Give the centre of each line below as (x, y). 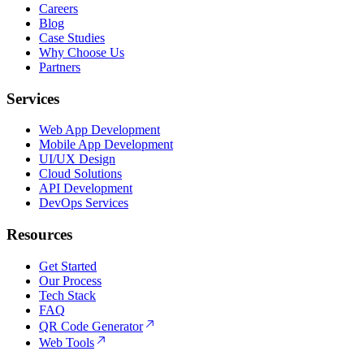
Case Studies (72, 37)
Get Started (68, 266)
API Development (86, 188)
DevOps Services (84, 203)
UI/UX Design (77, 159)
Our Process (70, 280)
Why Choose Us (82, 52)
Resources (39, 235)
